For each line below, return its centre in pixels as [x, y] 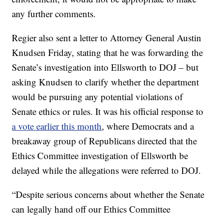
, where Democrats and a [148, 126]
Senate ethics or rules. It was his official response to [108, 111]
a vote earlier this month [57, 126]
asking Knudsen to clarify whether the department [106, 82]
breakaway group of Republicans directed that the [105, 141]
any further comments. [54, 14]
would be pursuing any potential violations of [97, 97]
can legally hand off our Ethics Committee [91, 209]
